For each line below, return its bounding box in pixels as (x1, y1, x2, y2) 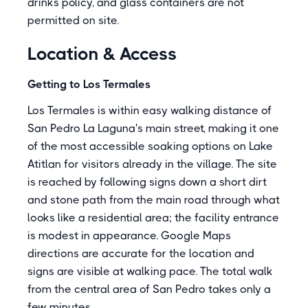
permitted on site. (27, 14, 119, 27)
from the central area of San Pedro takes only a (27, 283, 271, 296)
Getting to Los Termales (27, 78, 151, 91)
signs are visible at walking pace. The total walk (27, 265, 273, 278)
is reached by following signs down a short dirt (27, 175, 267, 188)
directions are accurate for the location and (27, 247, 254, 260)
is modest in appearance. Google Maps (27, 229, 231, 242)
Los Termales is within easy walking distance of (27, 104, 272, 117)
